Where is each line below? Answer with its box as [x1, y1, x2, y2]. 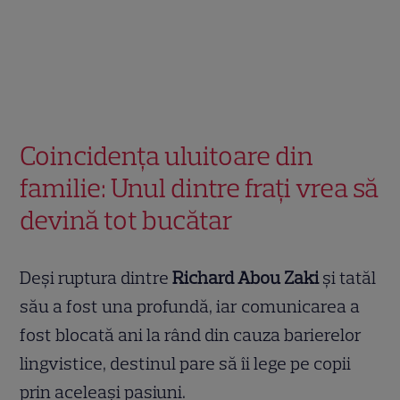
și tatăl [319, 266, 377, 288]
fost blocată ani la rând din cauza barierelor [20, 323, 362, 346]
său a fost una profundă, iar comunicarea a [20, 295, 361, 317]
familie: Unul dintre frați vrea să [20, 171, 379, 204]
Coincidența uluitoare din [20, 138, 314, 172]
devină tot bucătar [20, 203, 234, 237]
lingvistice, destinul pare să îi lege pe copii [20, 352, 352, 374]
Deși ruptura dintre [20, 266, 173, 288]
